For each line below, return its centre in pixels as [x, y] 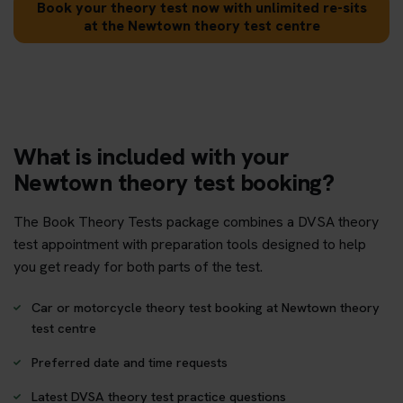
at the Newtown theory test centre [201, 25]
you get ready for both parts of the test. [138, 266]
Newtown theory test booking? [174, 182]
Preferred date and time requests [130, 362]
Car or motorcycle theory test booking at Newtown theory [206, 307]
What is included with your [152, 156]
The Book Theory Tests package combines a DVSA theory [196, 221]
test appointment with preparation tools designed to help [190, 244]
